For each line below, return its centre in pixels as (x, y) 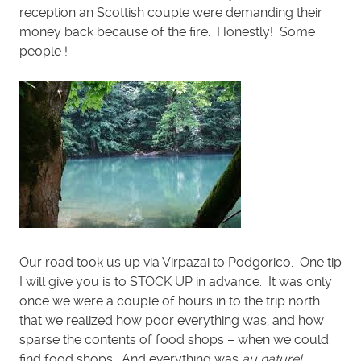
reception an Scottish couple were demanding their (171, 12)
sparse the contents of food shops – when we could (174, 340)
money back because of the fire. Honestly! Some (167, 32)
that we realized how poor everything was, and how (172, 320)
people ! (44, 51)
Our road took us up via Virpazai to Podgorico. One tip (180, 262)
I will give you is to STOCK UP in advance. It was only (176, 282)
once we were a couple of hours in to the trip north (170, 301)
